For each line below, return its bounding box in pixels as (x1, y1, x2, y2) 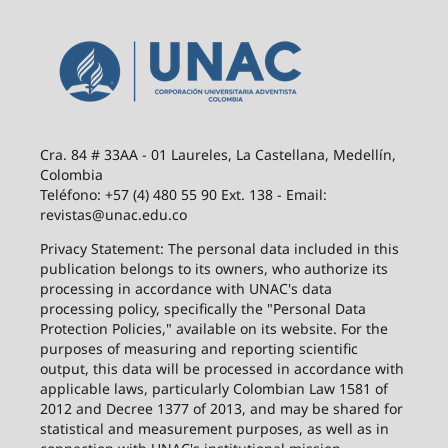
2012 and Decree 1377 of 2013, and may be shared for (39, 399, 403, 419)
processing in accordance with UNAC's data (39, 279, 332, 299)
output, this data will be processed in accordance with (39, 359, 404, 379)
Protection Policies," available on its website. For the (39, 319, 388, 339)
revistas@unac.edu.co (39, 205, 187, 225)
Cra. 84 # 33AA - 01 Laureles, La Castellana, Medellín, (39, 145, 396, 165)
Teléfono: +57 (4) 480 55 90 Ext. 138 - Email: (39, 185, 327, 205)
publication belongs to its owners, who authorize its (39, 259, 388, 279)
